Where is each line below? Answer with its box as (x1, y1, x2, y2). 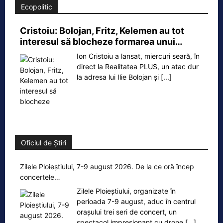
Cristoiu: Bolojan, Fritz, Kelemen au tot (20, 25, 184, 36)
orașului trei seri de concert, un (77, 208, 177, 217)
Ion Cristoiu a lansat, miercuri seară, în (77, 52, 200, 61)
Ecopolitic (21, 2, 52, 11)
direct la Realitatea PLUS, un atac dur (77, 62, 199, 71)
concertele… (20, 173, 60, 182)
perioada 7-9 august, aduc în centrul (77, 197, 196, 206)
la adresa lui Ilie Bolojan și (77, 73, 161, 82)
